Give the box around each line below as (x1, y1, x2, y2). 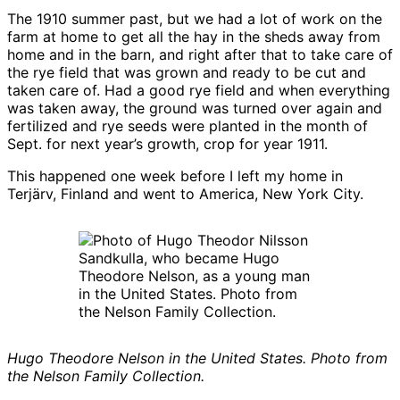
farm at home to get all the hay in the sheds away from (7, 27, 380, 46)
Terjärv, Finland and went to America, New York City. (7, 184, 363, 203)
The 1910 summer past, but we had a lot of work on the (7, 9, 382, 28)
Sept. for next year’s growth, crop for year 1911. (7, 134, 328, 153)
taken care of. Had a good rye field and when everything (7, 80, 390, 99)
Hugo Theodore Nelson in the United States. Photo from (7, 348, 387, 367)
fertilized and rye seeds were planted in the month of (7, 116, 368, 135)
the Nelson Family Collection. (7, 366, 204, 385)
